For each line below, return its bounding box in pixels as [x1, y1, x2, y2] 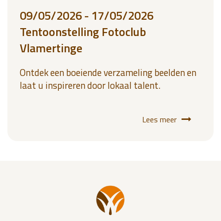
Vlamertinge [20, 39, 82, 57]
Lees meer [142, 113, 177, 125]
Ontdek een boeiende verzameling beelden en [20, 65, 196, 79]
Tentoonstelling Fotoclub [20, 23, 146, 40]
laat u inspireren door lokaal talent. [20, 78, 160, 92]
